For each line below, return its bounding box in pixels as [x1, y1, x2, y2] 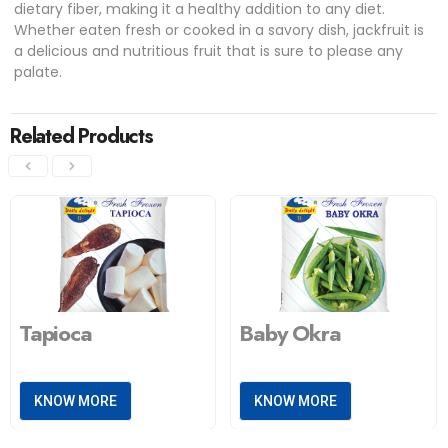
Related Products [10, 122, 153, 152]
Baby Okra [239, 317, 341, 350]
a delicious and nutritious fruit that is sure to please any [14, 41, 404, 62]
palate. [14, 62, 63, 83]
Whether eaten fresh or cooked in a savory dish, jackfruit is [14, 20, 425, 41]
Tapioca [19, 317, 92, 350]
